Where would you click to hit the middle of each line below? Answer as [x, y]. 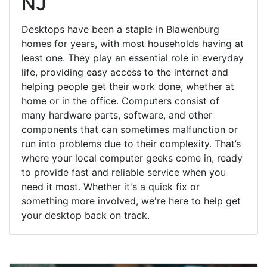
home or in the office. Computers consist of [120, 100]
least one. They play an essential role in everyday [133, 58]
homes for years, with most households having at [133, 43]
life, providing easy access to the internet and [125, 72]
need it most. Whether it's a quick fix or [111, 186]
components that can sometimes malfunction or [130, 129]
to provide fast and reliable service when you [124, 172]
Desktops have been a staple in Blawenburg [120, 29]
